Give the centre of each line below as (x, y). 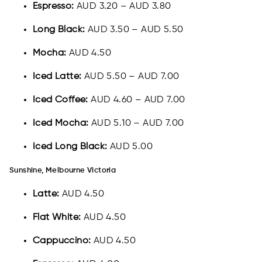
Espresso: (55, 7)
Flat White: (58, 218)
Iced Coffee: (62, 100)
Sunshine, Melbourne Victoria (63, 171)
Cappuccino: (63, 241)
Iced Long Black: (71, 147)
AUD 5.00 (131, 147)
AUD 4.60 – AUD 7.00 (138, 100)
